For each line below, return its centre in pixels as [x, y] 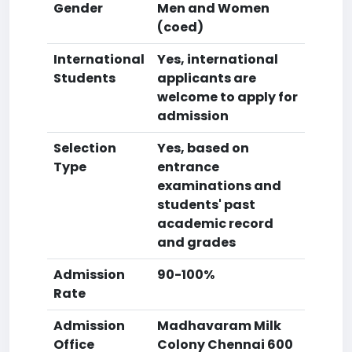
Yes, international [218, 59]
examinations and [219, 186]
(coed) [180, 27]
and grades [196, 242]
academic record [215, 224]
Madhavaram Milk [219, 326]
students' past [206, 205]
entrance [188, 167]
